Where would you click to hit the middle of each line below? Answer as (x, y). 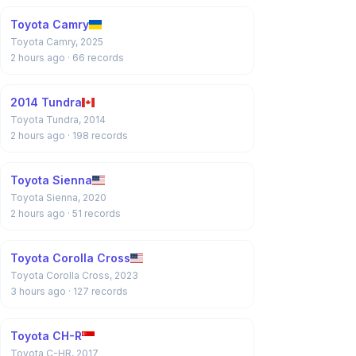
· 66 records (96, 58)
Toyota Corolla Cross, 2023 (74, 275)
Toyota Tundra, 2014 (58, 120)
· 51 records (94, 213)
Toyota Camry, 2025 (57, 42)
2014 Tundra (46, 102)
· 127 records (98, 291)
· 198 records (98, 135)
